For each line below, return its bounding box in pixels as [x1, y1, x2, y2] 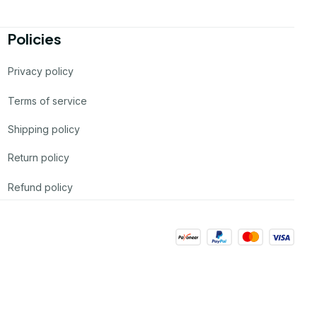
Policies [7, 30, 62, 48]
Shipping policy [7, 122, 80, 135]
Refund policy [7, 180, 73, 193]
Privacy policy [7, 64, 74, 77]
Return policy [7, 151, 69, 163]
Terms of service [7, 94, 87, 107]
